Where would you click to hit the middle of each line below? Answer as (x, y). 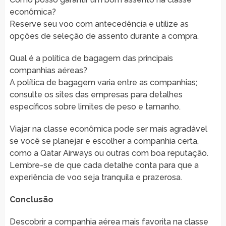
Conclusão (31, 199)
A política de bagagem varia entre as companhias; (103, 82)
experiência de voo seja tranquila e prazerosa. (96, 177)
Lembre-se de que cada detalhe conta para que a (104, 165)
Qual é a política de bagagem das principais (91, 58)
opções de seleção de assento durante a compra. (104, 36)
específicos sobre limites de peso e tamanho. (95, 106)
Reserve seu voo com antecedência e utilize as (99, 24)
